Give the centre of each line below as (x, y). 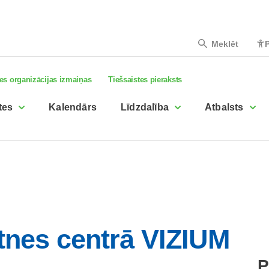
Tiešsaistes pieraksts (145, 80)
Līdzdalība (145, 107)
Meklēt (225, 44)
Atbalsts (224, 107)
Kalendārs (73, 107)
